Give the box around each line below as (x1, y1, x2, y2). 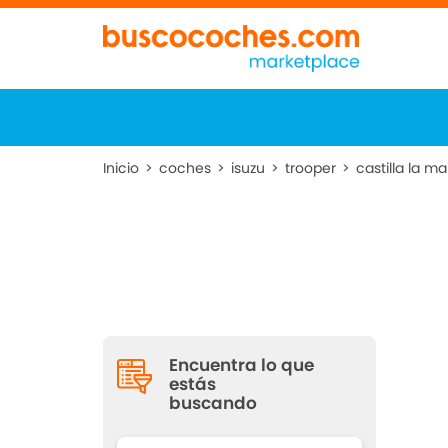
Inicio (103, 158, 140, 178)
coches (159, 158, 212, 178)
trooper (285, 158, 337, 178)
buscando (169, 391, 258, 415)
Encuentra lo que (169, 353, 315, 377)
